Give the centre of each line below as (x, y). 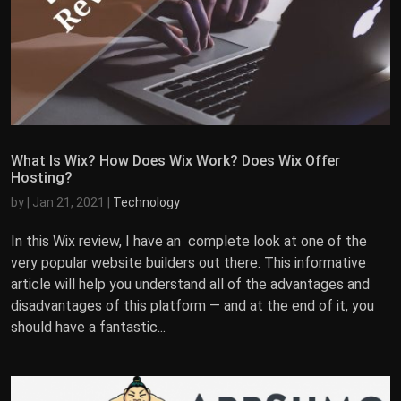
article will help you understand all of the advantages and (190, 284)
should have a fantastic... (88, 327)
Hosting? (42, 177)
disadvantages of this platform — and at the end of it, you (192, 305)
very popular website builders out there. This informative (188, 262)
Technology (146, 202)
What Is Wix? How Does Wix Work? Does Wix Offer (175, 160)
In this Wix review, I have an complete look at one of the (189, 241)
